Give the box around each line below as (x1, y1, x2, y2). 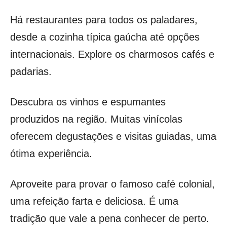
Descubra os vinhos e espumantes (10, 96, 166, 107)
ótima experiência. (10, 147, 92, 159)
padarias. (10, 65, 52, 77)
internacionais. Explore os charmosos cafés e (10, 48, 214, 60)
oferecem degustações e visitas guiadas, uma (10, 130, 216, 142)
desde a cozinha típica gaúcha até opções (10, 31, 200, 43)
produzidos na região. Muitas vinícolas (10, 113, 182, 125)
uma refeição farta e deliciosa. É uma (10, 195, 178, 207)
